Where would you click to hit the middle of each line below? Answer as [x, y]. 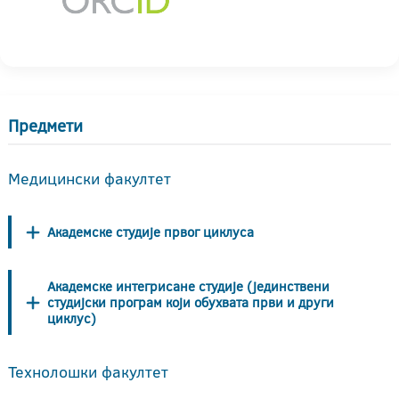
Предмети [45, 126]
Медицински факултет [90, 178]
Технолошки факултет [88, 372]
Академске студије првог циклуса [151, 232]
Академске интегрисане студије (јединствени [188, 286]
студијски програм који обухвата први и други [191, 302]
